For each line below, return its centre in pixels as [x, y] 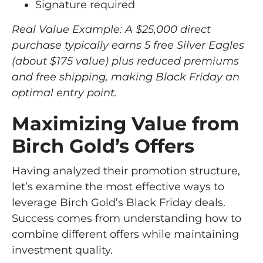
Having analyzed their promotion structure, [126, 171]
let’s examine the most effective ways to [118, 186]
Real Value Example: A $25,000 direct [111, 29]
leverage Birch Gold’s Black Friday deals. [119, 202]
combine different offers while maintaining [125, 234]
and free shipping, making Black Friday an [126, 77]
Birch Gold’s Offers [103, 146]
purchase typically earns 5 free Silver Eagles [128, 45]
